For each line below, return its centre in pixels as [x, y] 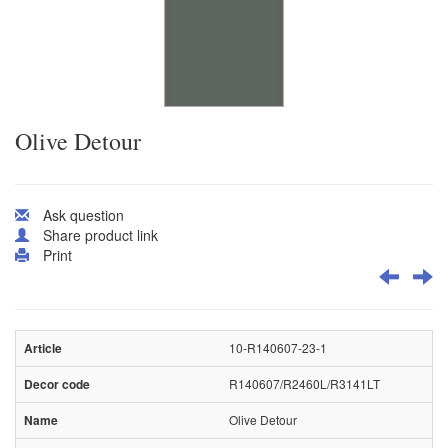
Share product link [100, 235]
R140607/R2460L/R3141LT [304, 384]
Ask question [83, 215]
